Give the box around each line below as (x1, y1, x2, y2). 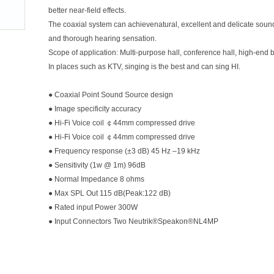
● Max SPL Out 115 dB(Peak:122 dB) (48, 189, 171, 198)
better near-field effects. (48, 6, 128, 15)
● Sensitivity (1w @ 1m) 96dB (48, 161, 146, 169)
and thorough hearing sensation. (48, 34, 157, 43)
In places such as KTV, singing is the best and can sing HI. (48, 62, 240, 71)
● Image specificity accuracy (48, 105, 141, 113)
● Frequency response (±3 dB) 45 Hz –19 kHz (48, 147, 200, 155)
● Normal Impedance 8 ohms (48, 175, 144, 183)
